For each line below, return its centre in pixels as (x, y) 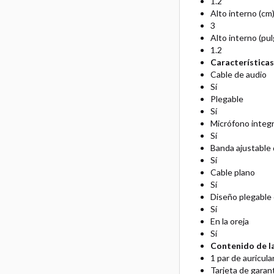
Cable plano (232, 172)
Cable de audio (238, 75)
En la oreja (229, 221)
